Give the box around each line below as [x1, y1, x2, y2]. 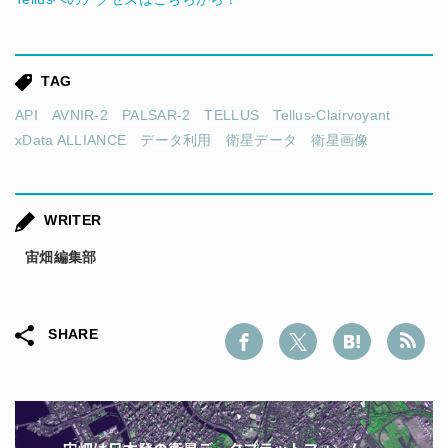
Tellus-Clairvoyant [273, 107, 391, 124]
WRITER [40, 212, 102, 229]
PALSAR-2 [122, 107, 191, 124]
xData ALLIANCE [15, 132, 127, 149]
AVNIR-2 [51, 107, 109, 124]
